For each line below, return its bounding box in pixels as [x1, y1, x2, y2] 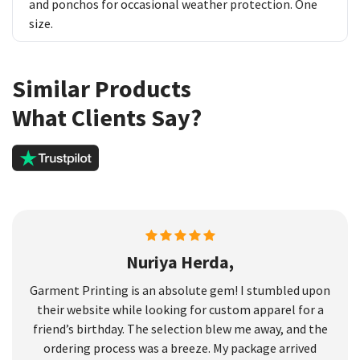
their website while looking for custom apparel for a [36, 301, 324, 317]
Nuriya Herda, [126, 250, 234, 273]
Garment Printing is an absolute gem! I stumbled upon [30, 281, 330, 298]
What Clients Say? [12, 101, 202, 133]
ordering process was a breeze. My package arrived [43, 339, 317, 356]
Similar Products [12, 72, 191, 104]
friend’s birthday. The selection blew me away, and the [32, 320, 328, 337]
